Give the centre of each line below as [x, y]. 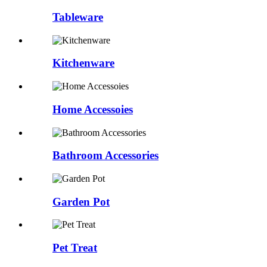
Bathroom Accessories [105, 156]
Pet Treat [75, 248]
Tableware [78, 17]
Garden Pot [81, 201]
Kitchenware [83, 63]
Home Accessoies [93, 109]
